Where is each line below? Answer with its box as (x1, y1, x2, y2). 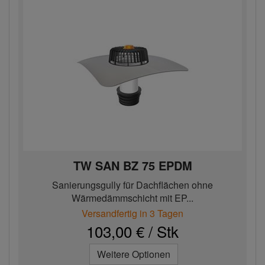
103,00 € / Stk (86, 220, 179, 242)
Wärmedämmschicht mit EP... (72, 191, 193, 205)
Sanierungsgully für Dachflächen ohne (52, 178, 213, 192)
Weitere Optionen (97, 247, 170, 261)
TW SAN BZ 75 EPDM (73, 157, 192, 174)
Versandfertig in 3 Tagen (82, 206, 183, 220)
